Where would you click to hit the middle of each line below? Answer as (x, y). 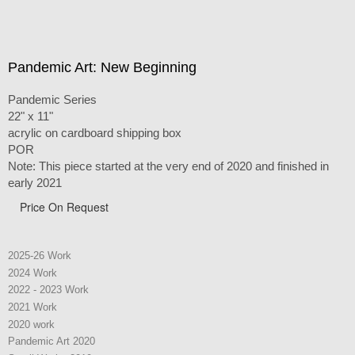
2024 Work (32, 273)
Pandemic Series (52, 99)
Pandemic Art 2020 (52, 342)
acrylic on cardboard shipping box (95, 132)
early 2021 (35, 182)
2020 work (31, 324)
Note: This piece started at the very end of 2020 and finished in (168, 166)
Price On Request (64, 206)
